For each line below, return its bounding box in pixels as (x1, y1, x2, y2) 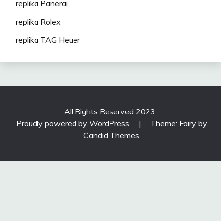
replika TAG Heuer (16, 35, 80, 45)
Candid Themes (83, 130, 139, 140)
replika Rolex (16, 16, 61, 27)
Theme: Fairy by (150, 118, 207, 128)
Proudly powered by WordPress (16, 118, 131, 128)
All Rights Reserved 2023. (64, 106, 157, 116)
